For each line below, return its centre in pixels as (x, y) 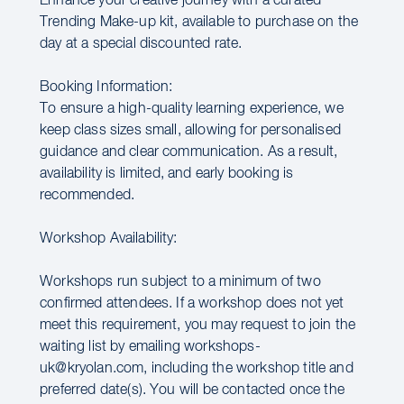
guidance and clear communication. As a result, (189, 152)
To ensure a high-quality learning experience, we (192, 109)
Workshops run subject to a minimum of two (180, 282)
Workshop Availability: (109, 239)
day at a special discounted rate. (141, 44)
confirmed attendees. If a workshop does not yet (192, 304)
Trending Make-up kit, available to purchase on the (199, 23)
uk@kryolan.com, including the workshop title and (197, 369)
